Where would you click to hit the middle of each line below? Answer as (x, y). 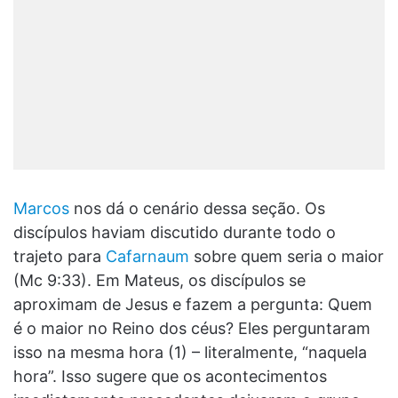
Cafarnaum (147, 256)
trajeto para (60, 256)
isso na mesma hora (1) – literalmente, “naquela (190, 352)
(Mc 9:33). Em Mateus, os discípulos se (159, 280)
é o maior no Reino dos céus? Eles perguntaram (192, 328)
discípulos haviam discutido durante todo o (175, 232)
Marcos (41, 208)
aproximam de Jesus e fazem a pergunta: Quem (193, 304)
